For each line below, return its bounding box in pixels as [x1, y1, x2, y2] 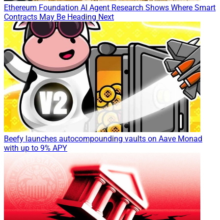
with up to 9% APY [4, 143, 67, 153]
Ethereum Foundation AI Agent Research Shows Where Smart [4, 3, 216, 13]
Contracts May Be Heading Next [4, 12, 114, 22]
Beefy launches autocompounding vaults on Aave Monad [4, 134, 202, 144]
